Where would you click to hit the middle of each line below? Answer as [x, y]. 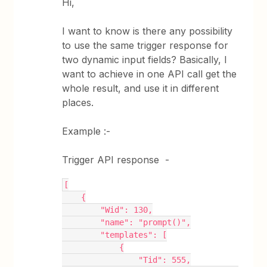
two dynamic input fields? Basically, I [145, 60]
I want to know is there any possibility [148, 31]
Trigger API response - [117, 160]
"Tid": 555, [165, 260]
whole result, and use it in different [141, 88]
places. [78, 103]
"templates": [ [134, 235]
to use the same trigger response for [145, 45]
